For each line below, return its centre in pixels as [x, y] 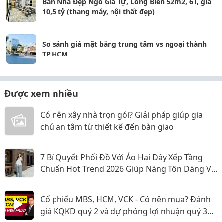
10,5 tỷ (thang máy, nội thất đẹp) [98, 12]
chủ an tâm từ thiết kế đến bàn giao [107, 127]
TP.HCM [55, 54]
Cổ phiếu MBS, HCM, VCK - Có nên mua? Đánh [125, 199]
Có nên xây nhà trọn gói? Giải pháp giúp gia [121, 115]
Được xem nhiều [41, 93]
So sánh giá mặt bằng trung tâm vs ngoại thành [124, 44]
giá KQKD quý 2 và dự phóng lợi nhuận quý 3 [124, 211]
